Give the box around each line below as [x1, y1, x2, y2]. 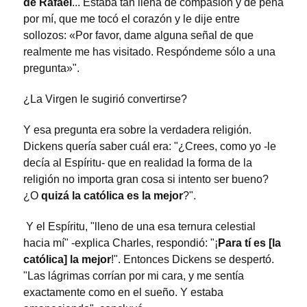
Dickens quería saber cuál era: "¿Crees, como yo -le [23, 140, 276, 152]
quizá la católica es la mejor [41, 189, 183, 201]
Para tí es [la [218, 236, 281, 249]
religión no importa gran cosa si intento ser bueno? [23, 173, 269, 185]
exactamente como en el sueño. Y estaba [23, 286, 223, 298]
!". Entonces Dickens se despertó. [111, 253, 274, 265]
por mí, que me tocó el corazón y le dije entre [23, 13, 240, 25]
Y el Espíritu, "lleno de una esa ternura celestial [23, 220, 256, 232]
